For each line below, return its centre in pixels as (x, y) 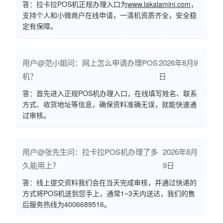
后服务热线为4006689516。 (67, 204)
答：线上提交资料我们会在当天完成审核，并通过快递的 (110, 182)
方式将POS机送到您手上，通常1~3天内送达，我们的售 (109, 193)
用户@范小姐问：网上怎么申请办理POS (90, 62)
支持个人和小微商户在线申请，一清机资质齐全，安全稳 (110, 15)
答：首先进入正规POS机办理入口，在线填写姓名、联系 (110, 93)
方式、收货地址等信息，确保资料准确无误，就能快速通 (110, 104)
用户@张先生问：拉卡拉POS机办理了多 (90, 151)
